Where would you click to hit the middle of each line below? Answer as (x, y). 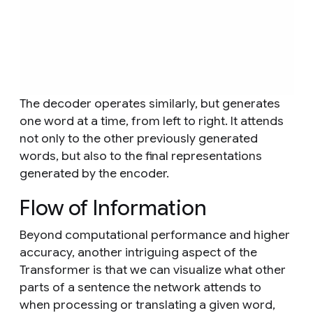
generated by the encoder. (94, 174)
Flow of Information (113, 209)
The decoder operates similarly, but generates (150, 104)
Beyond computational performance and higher (155, 235)
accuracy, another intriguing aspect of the (138, 253)
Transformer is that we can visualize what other (153, 270)
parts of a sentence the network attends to (140, 287)
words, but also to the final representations (141, 156)
